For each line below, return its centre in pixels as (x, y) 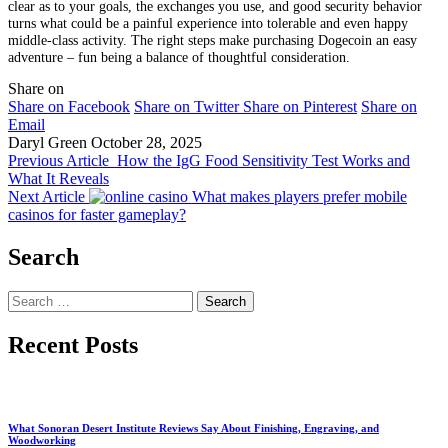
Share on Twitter (186, 107)
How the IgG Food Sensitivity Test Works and (263, 161)
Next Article (46, 197)
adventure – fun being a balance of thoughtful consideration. (179, 56)
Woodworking (42, 439)
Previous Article (58, 161)
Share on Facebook (69, 107)
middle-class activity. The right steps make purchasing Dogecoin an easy (212, 39)
